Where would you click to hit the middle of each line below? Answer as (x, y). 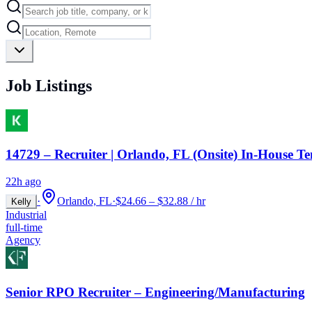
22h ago (23, 182)
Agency (23, 240)
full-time (24, 228)
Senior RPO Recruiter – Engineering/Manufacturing (155, 292)
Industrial (26, 215)
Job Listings (49, 85)
